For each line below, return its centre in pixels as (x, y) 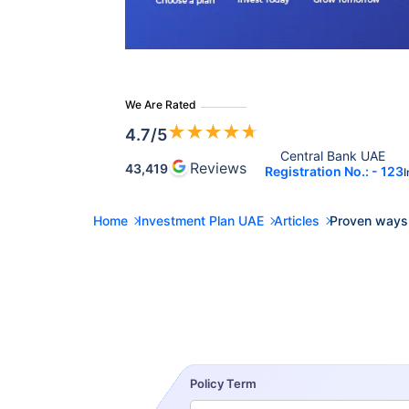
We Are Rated (161, 105)
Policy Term (224, 383)
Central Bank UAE (334, 156)
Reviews (218, 168)
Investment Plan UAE (201, 220)
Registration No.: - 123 (334, 171)
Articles (297, 220)
